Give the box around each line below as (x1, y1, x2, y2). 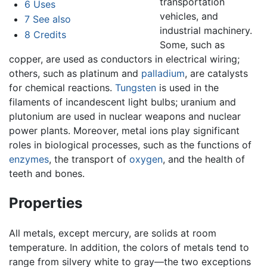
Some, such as (160, 38, 225, 51)
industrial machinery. (160, 24, 253, 36)
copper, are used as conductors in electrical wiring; (9, 52, 240, 65)
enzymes (9, 153, 49, 165)
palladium (141, 67, 185, 79)
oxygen (129, 153, 163, 165)
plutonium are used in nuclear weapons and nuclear (9, 110, 241, 122)
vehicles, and (160, 10, 219, 22)
